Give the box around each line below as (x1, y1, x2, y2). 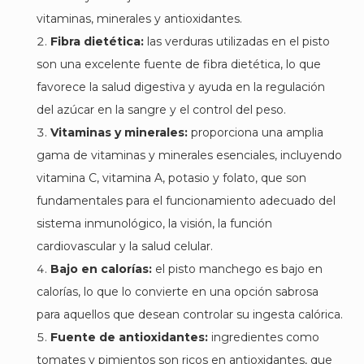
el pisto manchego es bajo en (152, 262, 323, 276)
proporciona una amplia (188, 125, 323, 140)
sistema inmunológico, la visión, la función (37, 216, 272, 231)
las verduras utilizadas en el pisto (144, 34, 330, 49)
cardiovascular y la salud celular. (37, 239, 213, 253)
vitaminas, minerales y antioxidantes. (37, 11, 242, 26)
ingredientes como (208, 330, 319, 344)
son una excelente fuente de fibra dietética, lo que (37, 57, 321, 71)
